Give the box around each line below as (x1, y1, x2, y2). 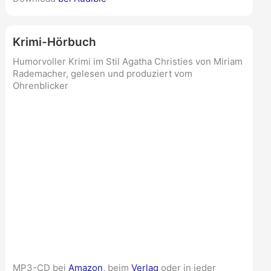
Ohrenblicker (12, 80, 68, 92)
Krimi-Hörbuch (12, 34, 96, 49)
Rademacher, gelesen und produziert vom (12, 68, 192, 80)
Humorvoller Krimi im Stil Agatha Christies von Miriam (12, 56, 243, 68)
